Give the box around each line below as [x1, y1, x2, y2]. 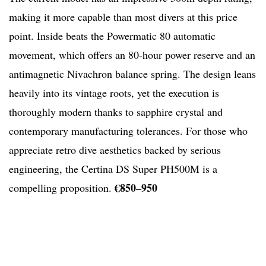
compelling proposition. [9, 180, 115, 195]
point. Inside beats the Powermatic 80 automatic [9, 28, 216, 43]
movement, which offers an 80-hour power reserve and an [9, 47, 255, 62]
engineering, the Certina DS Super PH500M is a [9, 161, 217, 176]
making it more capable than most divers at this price [9, 9, 237, 24]
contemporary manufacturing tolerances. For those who [9, 123, 248, 138]
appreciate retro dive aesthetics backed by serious [9, 142, 221, 157]
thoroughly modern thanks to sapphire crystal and [9, 104, 223, 119]
